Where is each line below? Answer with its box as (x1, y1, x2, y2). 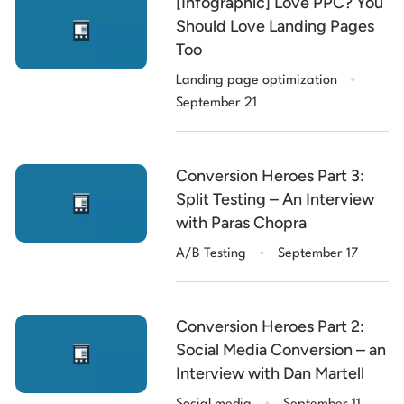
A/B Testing (176, 246, 247, 261)
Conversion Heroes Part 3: (176, 165, 365, 186)
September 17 (278, 246, 359, 261)
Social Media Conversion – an (176, 339, 387, 360)
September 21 (176, 96, 258, 110)
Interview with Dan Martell (176, 363, 365, 383)
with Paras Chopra (176, 212, 308, 233)
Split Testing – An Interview (176, 188, 375, 209)
